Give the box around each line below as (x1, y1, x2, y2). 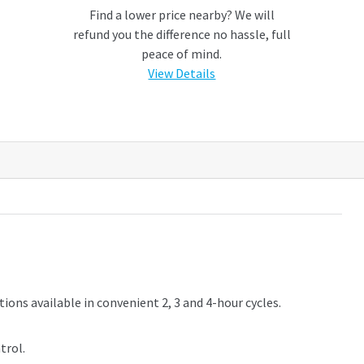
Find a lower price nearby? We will (89, 6, 275, 24)
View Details (148, 65, 216, 82)
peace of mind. (141, 45, 223, 63)
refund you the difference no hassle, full (72, 26, 291, 43)
